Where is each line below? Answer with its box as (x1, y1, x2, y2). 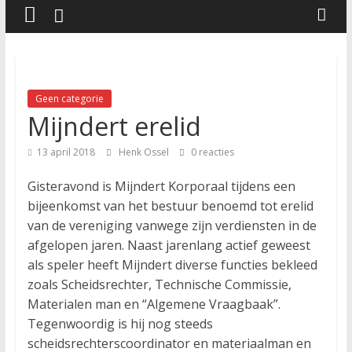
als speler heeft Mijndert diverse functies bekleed (27, 256, 317, 273)
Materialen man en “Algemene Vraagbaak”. (27, 295, 280, 313)
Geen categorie (35, 92, 104, 105)
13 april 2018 (36, 145, 95, 159)
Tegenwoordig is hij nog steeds (27, 315, 213, 332)
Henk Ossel (118, 145, 171, 159)
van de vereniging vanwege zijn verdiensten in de (27, 217, 317, 234)
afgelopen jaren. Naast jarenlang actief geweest (27, 236, 310, 254)
